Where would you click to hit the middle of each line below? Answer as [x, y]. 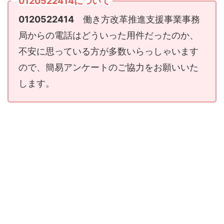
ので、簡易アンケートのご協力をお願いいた [108, 67]
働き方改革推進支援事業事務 [137, 19]
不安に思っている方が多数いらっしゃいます [108, 51]
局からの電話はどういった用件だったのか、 [108, 35]
